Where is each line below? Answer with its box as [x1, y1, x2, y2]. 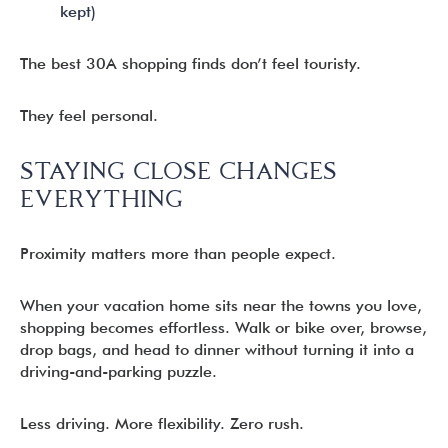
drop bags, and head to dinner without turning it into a [20, 340, 414, 359]
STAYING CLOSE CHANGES [20, 157, 337, 184]
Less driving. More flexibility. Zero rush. [20, 414, 304, 433]
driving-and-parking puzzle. [20, 362, 217, 381]
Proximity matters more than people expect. [20, 244, 336, 263]
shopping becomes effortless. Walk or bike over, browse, [20, 318, 427, 337]
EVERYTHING [20, 185, 183, 212]
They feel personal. [20, 106, 158, 125]
